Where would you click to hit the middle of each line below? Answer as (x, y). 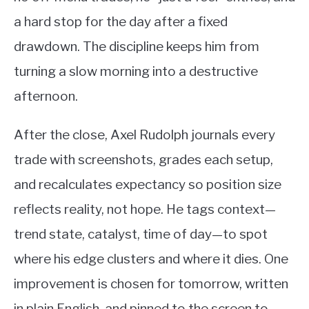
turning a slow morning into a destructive (136, 72)
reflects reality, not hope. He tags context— (145, 210)
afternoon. (46, 97)
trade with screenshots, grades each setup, (143, 160)
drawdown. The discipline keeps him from (137, 47)
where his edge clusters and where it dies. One (151, 259)
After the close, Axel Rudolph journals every (144, 135)
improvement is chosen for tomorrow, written (151, 284)
